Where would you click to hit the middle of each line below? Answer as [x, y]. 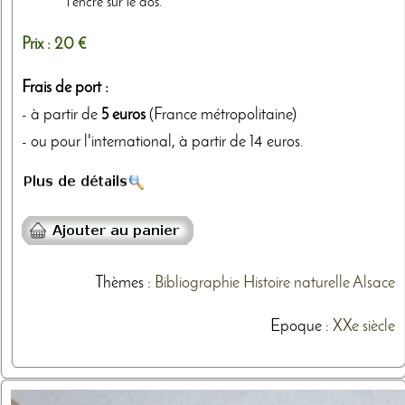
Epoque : [301, 327]
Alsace [373, 284]
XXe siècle [363, 327]
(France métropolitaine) [221, 115]
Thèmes [119, 284]
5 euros [123, 115]
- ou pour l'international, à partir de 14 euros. [163, 142]
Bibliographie [197, 284]
